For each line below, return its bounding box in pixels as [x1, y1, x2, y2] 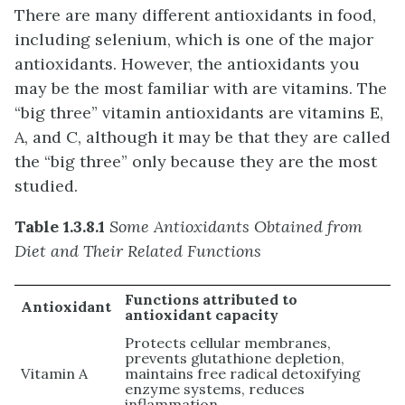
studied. [14, 175, 78, 197]
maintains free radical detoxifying [125, 364, 362, 383]
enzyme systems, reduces [125, 380, 306, 399]
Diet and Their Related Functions [14, 240, 261, 262]
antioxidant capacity [125, 306, 279, 325]
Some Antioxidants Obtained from [109, 216, 363, 238]
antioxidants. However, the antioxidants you [14, 53, 360, 75]
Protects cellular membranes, [125, 334, 332, 353]
